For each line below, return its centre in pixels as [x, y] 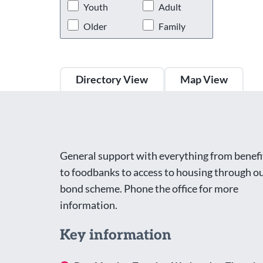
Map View [204, 80]
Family [172, 26]
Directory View [112, 80]
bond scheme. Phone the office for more [149, 188]
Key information [116, 235]
